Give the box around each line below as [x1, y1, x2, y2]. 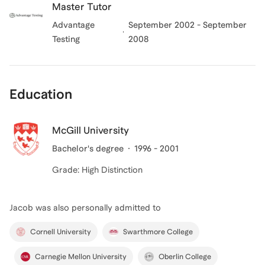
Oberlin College [159, 253, 211, 261]
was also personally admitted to [33, 203, 161, 212]
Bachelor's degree [52, 144, 124, 153]
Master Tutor [52, 1, 112, 12]
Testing [52, 34, 80, 44]
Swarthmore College [123, 228, 193, 236]
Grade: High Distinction [52, 165, 143, 174]
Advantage [52, 20, 95, 30]
